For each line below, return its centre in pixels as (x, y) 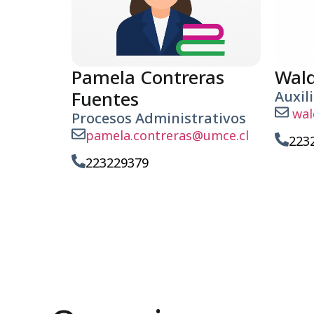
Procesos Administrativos (159, 118)
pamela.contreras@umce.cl (167, 135)
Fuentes (105, 98)
